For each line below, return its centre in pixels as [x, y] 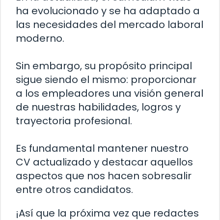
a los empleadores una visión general [110, 93]
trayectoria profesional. [74, 121]
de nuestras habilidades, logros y [98, 107]
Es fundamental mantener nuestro [102, 148]
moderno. [40, 38]
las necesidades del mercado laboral [110, 24]
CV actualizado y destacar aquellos [104, 162]
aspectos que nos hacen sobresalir [104, 176]
